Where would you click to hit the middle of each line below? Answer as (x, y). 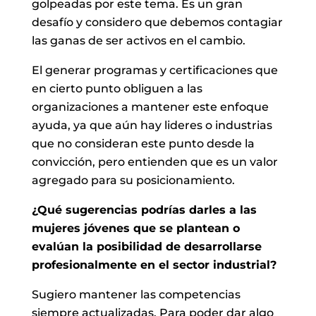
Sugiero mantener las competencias (136, 294)
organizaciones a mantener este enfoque (150, 107)
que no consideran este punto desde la (143, 143)
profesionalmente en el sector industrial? (154, 265)
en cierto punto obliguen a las (117, 88)
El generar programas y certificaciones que (154, 70)
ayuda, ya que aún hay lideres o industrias (152, 125)
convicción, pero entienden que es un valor (154, 162)
